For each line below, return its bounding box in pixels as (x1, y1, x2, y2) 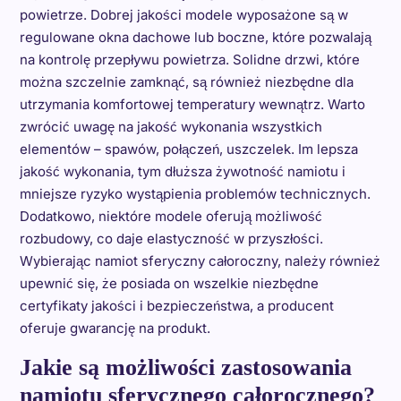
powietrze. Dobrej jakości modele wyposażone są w (19, 6, 348, 23)
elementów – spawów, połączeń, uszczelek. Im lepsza (19, 141, 358, 158)
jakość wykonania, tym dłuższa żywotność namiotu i (19, 163, 346, 180)
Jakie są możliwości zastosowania (19, 354, 352, 380)
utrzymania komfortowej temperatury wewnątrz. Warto (19, 96, 365, 113)
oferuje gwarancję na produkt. (19, 320, 210, 337)
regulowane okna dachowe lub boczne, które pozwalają (19, 29, 371, 46)
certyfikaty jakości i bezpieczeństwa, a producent (19, 297, 334, 314)
